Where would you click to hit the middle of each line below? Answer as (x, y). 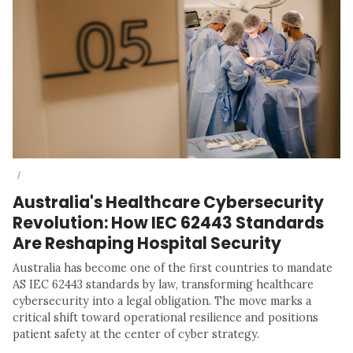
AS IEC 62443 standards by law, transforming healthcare (163, 284)
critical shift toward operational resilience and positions (165, 317)
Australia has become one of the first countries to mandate (173, 268)
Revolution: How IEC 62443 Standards (168, 222)
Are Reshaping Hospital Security (147, 243)
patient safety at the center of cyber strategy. (136, 334)
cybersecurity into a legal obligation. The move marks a (162, 301)
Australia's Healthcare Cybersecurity (168, 202)
